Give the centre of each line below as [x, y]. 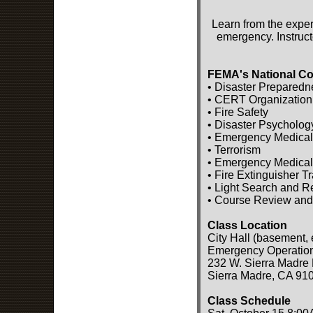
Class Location [247, 225]
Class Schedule [249, 300]
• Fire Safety [238, 112]
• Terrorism [234, 150]
